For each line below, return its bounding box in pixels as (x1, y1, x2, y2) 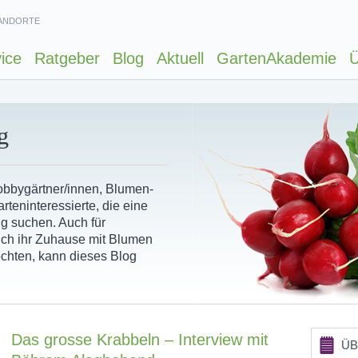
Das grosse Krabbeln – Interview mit (11, 331, 268, 348)
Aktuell (157, 50, 204, 67)
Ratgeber (34, 50, 100, 67)
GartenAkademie (217, 50, 336, 67)
